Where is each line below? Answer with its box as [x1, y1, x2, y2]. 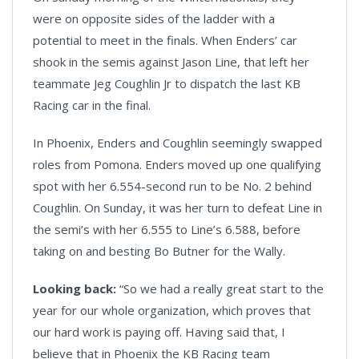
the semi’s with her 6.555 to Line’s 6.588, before [33, 221, 301, 238]
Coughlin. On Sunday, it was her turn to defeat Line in [33, 200, 322, 216]
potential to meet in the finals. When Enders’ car [33, 32, 297, 49]
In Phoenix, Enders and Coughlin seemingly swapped [33, 135, 322, 151]
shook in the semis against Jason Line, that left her [33, 54, 309, 71]
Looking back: [33, 280, 116, 297]
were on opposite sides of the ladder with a [33, 10, 275, 27]
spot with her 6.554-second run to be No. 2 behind [33, 178, 312, 195]
